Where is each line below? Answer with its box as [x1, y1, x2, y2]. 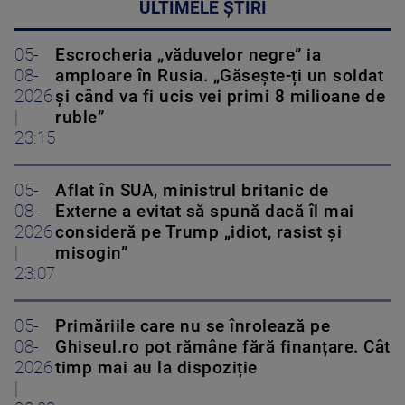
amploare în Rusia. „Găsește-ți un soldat [55, 65, 383, 86]
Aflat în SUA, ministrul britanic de [55, 180, 329, 201]
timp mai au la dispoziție [55, 357, 258, 378]
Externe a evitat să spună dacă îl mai [55, 201, 354, 221]
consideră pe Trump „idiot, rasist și [55, 221, 342, 242]
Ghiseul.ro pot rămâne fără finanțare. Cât [55, 336, 391, 357]
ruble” [55, 107, 104, 127]
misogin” [55, 242, 127, 263]
